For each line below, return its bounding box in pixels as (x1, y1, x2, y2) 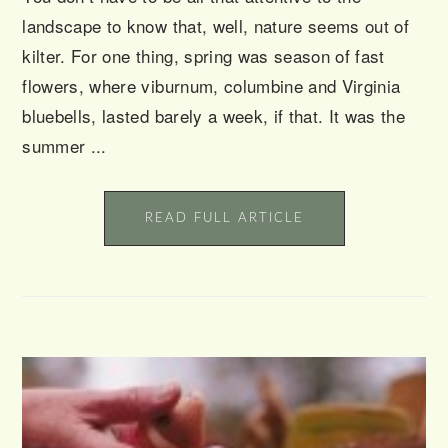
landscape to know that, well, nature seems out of (22, 13, 410, 39)
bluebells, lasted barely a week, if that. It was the (22, 103, 406, 129)
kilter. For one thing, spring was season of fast (22, 43, 385, 69)
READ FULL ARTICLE (144, 212, 304, 226)
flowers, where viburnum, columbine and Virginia (22, 73, 401, 99)
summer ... (22, 133, 107, 159)
